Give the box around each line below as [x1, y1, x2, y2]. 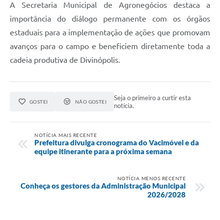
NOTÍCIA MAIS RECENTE [34, 132, 97, 138]
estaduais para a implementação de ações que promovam [10, 28, 210, 37]
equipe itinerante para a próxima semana [34, 146, 172, 156]
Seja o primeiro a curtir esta [114, 94, 192, 102]
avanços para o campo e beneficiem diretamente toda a [10, 42, 210, 51]
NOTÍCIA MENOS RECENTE [117, 175, 186, 181]
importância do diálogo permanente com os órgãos [10, 14, 210, 24]
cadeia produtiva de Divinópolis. [10, 55, 120, 65]
